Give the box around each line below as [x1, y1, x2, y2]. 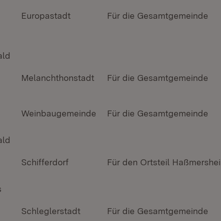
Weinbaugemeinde [21, 108, 96, 118]
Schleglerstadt [21, 206, 80, 216]
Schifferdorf [21, 157, 69, 167]
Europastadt [21, 10, 71, 21]
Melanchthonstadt [21, 73, 94, 83]
